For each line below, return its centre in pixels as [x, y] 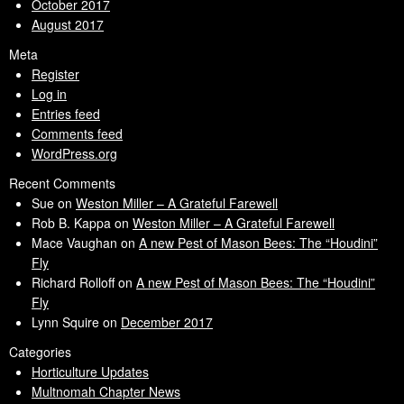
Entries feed [66, 113]
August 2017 [68, 24]
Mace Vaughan [74, 242]
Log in [49, 93]
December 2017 [167, 321]
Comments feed [77, 133]
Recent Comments [62, 183]
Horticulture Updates [90, 371]
